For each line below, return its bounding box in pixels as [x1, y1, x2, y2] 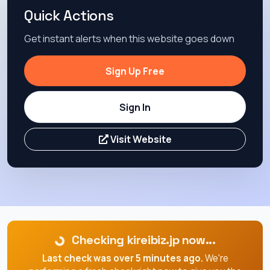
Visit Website [108, 133, 172, 146]
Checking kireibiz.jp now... [69, 232, 216, 248]
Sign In [119, 100, 151, 114]
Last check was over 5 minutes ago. [42, 252, 203, 265]
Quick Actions [24, 6, 114, 25]
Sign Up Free [105, 64, 165, 78]
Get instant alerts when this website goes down [24, 31, 234, 45]
